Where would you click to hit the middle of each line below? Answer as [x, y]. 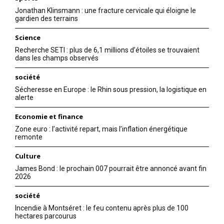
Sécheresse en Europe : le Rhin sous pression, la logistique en [111, 89]
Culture [28, 156]
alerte [24, 97]
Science [28, 37]
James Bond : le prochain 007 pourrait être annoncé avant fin [111, 168]
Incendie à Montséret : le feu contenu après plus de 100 [102, 208]
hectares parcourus [46, 216]
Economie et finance [49, 116]
